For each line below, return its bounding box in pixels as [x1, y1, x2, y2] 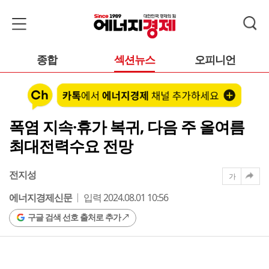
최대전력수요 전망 [9, 134, 133, 157]
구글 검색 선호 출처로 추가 [28, 211, 121, 223]
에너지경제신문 [9, 190, 72, 204]
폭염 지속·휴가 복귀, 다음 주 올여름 [9, 115, 244, 138]
